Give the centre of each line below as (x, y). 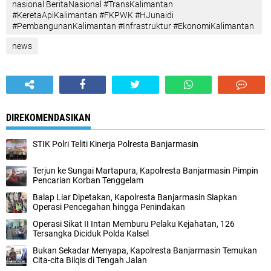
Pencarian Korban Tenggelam (88, 180)
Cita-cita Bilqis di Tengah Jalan (90, 260)
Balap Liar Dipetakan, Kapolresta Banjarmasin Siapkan (135, 197)
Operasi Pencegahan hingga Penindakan (109, 207)
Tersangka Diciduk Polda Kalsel (91, 233)
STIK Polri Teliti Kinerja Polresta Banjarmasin (116, 144)
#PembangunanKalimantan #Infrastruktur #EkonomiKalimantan (133, 26)
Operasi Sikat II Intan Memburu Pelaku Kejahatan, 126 (134, 224)
